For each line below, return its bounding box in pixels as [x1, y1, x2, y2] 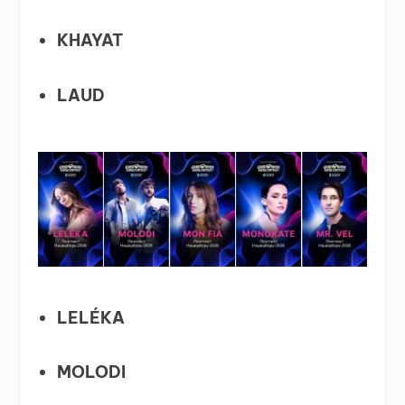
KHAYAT [56, 30, 123, 52]
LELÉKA [56, 306, 125, 328]
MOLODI [56, 362, 126, 383]
